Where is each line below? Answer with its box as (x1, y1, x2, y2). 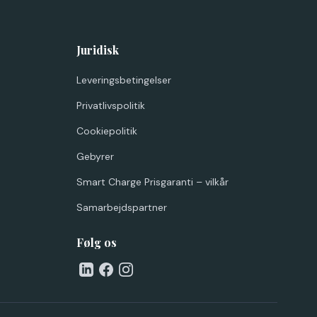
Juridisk (76, 42, 119, 57)
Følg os (76, 235, 117, 250)
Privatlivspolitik (76, 99, 145, 112)
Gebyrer (76, 150, 114, 163)
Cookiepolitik (76, 125, 137, 137)
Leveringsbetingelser (76, 74, 171, 86)
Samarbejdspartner (76, 201, 167, 214)
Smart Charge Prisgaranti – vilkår (76, 175, 229, 188)
